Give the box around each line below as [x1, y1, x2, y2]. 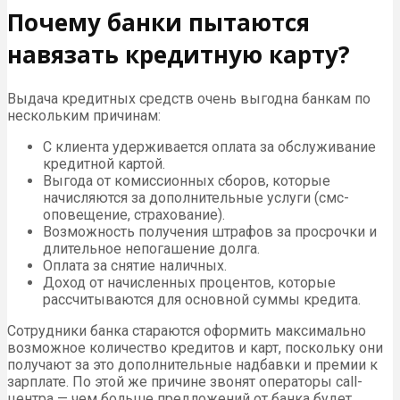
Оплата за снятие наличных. [43, 257, 227, 275]
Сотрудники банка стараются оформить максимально [7, 322, 366, 340]
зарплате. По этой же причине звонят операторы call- [7, 373, 362, 391]
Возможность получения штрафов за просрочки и [43, 223, 377, 241]
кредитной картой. [43, 155, 165, 173]
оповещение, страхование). [43, 206, 225, 224]
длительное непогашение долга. [43, 240, 260, 258]
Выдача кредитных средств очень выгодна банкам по [7, 90, 371, 108]
